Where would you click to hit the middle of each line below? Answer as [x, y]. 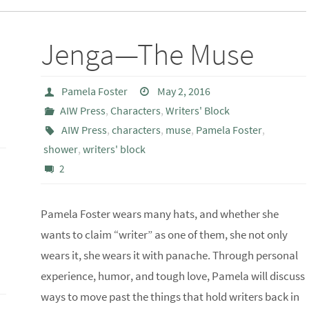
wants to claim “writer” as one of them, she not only [164, 235]
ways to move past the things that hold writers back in [170, 297]
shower [60, 149]
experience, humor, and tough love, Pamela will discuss [172, 276]
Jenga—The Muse [147, 54]
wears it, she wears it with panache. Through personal [169, 255]
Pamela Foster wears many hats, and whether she [159, 214]
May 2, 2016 [183, 91]
